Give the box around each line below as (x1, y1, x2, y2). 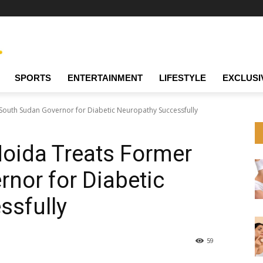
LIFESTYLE (159, 73, 206, 83)
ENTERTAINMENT (68, 73, 143, 83)
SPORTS (15, 73, 51, 83)
